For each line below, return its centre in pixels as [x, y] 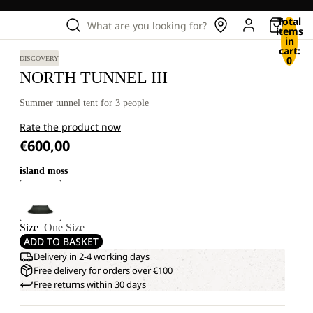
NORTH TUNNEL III [94, 78]
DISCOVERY [39, 58]
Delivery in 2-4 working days [92, 256]
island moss [44, 171]
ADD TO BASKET [61, 241]
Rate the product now [70, 127]
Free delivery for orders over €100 [103, 270]
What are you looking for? [147, 25]
